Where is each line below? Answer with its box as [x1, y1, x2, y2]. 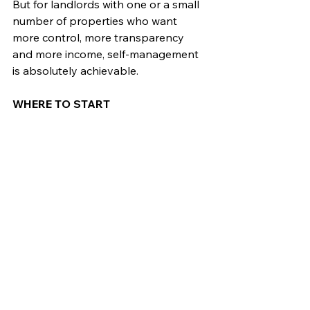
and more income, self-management [12, 46, 201, 61]
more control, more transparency [12, 30, 187, 44]
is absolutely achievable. [12, 63, 138, 77]
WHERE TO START [12, 96, 110, 111]
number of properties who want [12, 13, 180, 28]
